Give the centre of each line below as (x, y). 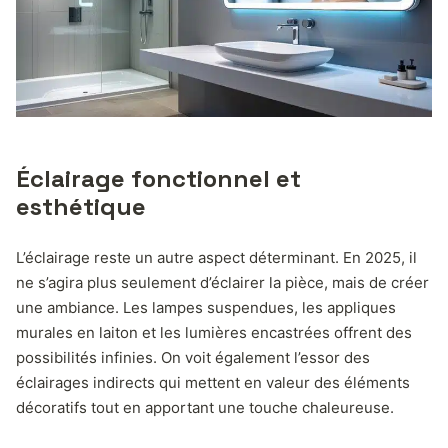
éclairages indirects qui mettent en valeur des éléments (213, 383)
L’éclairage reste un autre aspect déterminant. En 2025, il (216, 258)
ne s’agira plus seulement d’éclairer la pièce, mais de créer (222, 283)
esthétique (81, 207)
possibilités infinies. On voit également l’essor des (193, 358)
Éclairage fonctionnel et (158, 179)
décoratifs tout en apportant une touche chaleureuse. (205, 408)
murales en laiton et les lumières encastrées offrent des (214, 333)
